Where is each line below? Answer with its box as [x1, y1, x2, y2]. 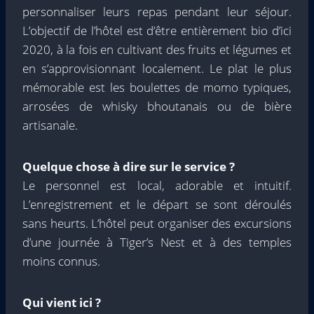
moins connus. [22, 253, 100, 269]
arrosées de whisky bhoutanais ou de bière [22, 98, 292, 114]
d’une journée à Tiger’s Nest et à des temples [22, 234, 292, 250]
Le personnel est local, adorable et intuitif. [22, 177, 292, 193]
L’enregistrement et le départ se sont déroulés [22, 196, 292, 212]
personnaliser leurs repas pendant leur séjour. [22, 4, 292, 20]
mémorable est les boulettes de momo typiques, [22, 79, 292, 95]
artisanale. [22, 117, 78, 133]
